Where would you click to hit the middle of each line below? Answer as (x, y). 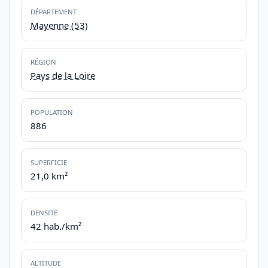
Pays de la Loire (63, 75)
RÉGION (43, 62)
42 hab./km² (56, 226)
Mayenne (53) (59, 25)
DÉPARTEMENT (53, 12)
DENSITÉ (44, 213)
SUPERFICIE (48, 163)
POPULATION (51, 112)
